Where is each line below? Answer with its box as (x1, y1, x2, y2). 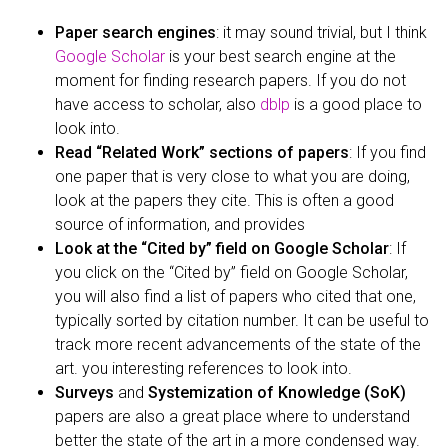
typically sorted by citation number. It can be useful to (55, 310, 429, 330)
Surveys (55, 382, 114, 402)
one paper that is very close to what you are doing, (55, 166, 410, 186)
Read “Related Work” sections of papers (55, 142, 349, 162)
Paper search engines (55, 22, 216, 42)
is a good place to (290, 94, 422, 114)
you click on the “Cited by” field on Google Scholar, (55, 262, 408, 282)
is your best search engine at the (165, 46, 396, 66)
